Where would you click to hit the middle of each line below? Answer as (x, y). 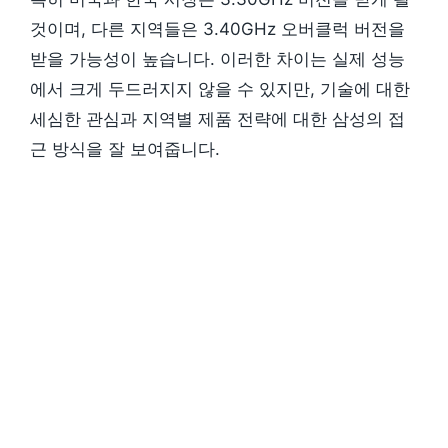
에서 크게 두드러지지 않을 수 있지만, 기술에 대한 (220, 88)
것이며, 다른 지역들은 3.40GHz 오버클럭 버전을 (217, 28)
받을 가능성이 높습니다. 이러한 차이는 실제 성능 (217, 58)
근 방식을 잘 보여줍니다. (125, 148)
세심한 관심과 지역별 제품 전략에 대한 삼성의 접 (217, 118)
